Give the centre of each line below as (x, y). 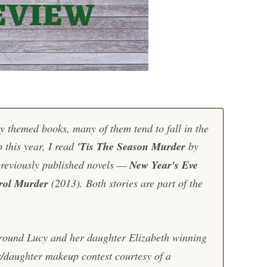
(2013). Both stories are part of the (125, 183)
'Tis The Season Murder (131, 146)
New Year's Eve (163, 165)
